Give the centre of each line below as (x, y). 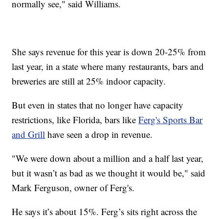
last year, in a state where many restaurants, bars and (108, 66)
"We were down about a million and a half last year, (108, 158)
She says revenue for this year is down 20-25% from (109, 51)
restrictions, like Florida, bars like (75, 119)
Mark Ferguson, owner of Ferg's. (73, 187)
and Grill (29, 134)
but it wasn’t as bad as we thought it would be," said (109, 173)
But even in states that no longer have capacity (98, 105)
